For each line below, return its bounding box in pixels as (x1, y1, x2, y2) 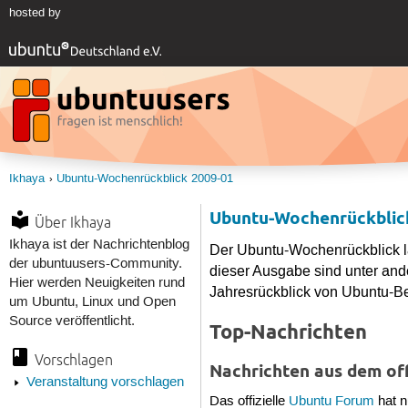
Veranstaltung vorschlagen (25, 374, 184, 392)
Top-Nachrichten (209, 320, 368, 344)
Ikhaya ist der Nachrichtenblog (8, 236, 189, 253)
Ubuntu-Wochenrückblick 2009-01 (56, 171, 233, 186)
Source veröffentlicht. (8, 312, 135, 330)
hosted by (8, 5, 61, 21)
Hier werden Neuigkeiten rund (8, 274, 185, 291)
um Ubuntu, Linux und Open (8, 293, 176, 311)
